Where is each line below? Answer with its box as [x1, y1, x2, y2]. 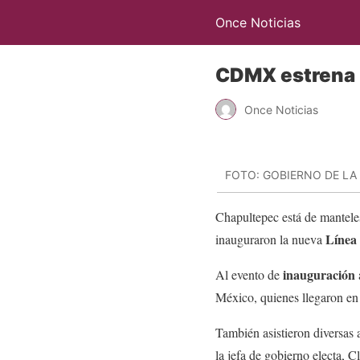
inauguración [283, 264, 358, 284]
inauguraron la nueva [215, 230, 322, 247]
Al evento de [215, 265, 283, 283]
